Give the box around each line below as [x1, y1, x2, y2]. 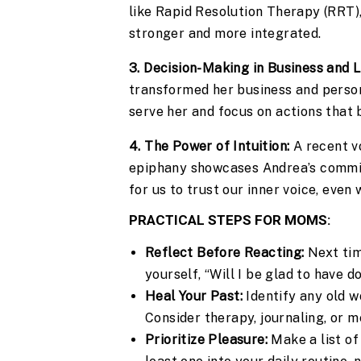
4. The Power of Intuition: [129, 139, 290, 155]
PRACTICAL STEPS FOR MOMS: [129, 212, 330, 229]
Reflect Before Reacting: [145, 245, 305, 261]
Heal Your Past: [145, 288, 243, 305]
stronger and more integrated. [129, 26, 322, 42]
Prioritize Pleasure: [145, 332, 268, 348]
